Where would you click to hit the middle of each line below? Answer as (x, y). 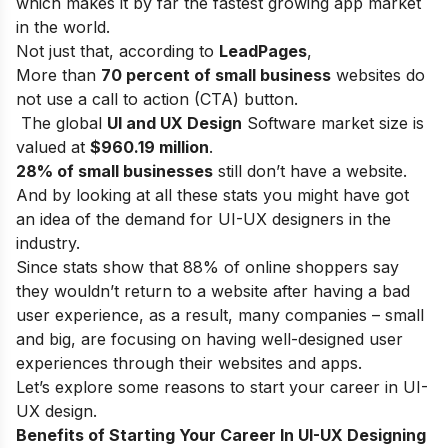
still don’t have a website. (310, 171)
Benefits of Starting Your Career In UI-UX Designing (221, 435)
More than (58, 75)
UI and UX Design (174, 123)
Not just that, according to (117, 51)
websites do (378, 75)
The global (61, 123)
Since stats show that (97, 267)
